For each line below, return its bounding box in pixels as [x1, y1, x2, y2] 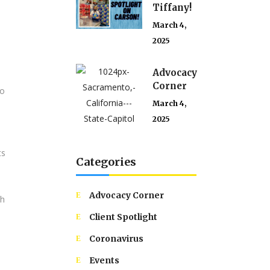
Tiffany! [152, 2, 192, 13]
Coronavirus [89, 233, 143, 244]
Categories [76, 155, 136, 169]
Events [89, 255, 119, 266]
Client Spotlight [89, 212, 157, 222]
